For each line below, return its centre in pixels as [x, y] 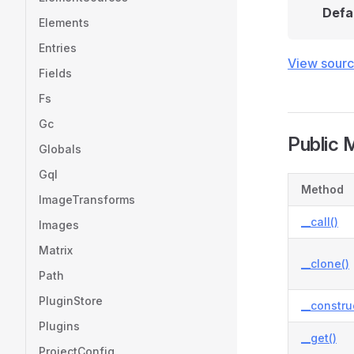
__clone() [325, 264]
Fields [55, 73]
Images [59, 225]
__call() [320, 222]
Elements [64, 23]
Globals [60, 149]
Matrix [56, 250]
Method [322, 189]
